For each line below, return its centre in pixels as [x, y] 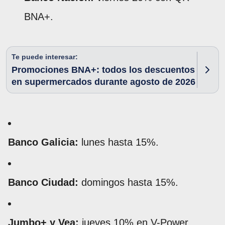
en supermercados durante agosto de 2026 [103, 82]
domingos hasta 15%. [128, 182]
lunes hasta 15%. [119, 142]
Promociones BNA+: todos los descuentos [103, 70]
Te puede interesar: [45, 57]
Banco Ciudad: [43, 182]
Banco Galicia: [43, 142]
